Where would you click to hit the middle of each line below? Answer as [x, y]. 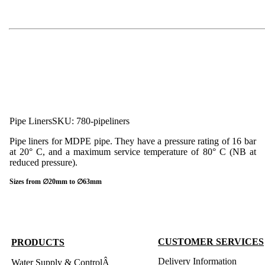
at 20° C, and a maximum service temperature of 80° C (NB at [133, 151]
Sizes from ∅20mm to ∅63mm [56, 181]
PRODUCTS [38, 242]
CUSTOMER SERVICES [211, 242]
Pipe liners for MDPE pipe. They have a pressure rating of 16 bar [133, 141]
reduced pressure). [43, 162]
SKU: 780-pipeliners [91, 121]
